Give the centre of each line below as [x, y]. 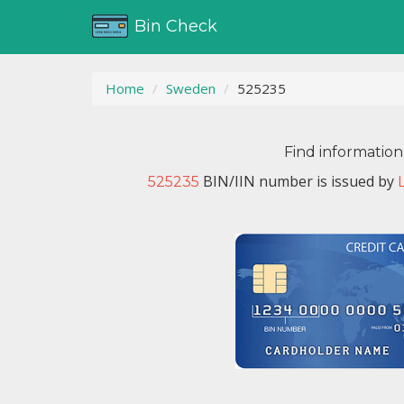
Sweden [191, 88]
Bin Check [176, 26]
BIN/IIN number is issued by [298, 181]
